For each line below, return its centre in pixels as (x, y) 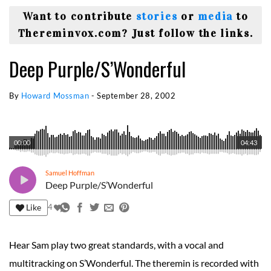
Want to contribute (79, 17)
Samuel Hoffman (70, 173)
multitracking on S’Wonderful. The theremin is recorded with (134, 263)
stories (157, 17)
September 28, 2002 (136, 95)
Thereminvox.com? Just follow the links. (135, 34)
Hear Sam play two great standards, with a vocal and (116, 244)
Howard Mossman (55, 95)
